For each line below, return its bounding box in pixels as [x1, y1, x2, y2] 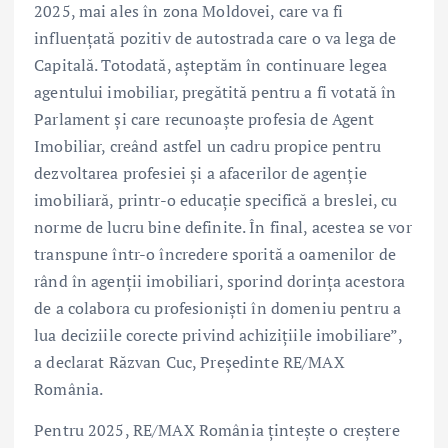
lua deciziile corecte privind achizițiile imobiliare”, [34, 324, 402, 347]
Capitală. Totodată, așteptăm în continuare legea [34, 54, 387, 77]
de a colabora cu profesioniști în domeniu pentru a [34, 297, 402, 320]
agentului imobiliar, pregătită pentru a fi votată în [34, 81, 397, 104]
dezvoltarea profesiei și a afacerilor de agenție [34, 162, 367, 185]
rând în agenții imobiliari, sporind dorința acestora [34, 270, 406, 293]
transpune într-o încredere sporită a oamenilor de [34, 243, 396, 266]
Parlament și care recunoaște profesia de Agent [34, 108, 375, 131]
